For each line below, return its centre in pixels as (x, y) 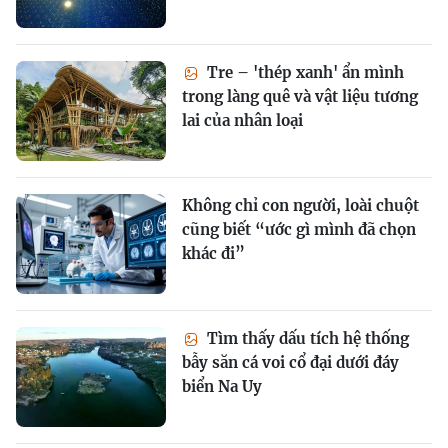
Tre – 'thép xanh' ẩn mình (303, 72)
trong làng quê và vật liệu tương (300, 96)
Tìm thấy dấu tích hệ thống (306, 338)
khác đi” (213, 253)
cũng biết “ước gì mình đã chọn (299, 229)
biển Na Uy (222, 386)
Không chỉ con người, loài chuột (300, 205)
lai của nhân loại (242, 120)
